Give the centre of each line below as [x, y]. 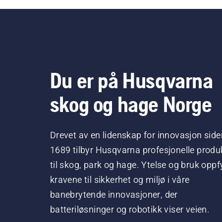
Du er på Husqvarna [131, 80]
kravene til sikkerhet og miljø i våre [120, 180]
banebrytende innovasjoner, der [114, 194]
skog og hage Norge [131, 104]
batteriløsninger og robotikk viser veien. [130, 209]
